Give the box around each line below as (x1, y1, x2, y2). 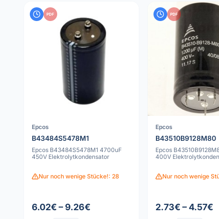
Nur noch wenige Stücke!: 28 (39, 173, 119, 180)
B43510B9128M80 (155, 133, 216, 142)
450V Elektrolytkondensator (32, 153, 109, 160)
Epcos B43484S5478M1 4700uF (32, 146, 122, 153)
